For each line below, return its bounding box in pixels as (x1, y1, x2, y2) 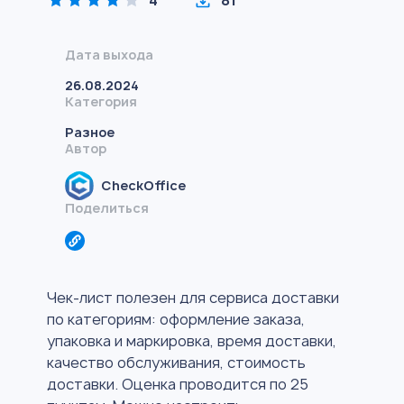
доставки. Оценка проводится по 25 (47, 374, 308, 394)
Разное (65, 124, 115, 141)
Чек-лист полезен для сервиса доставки (47, 288, 339, 308)
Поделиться (65, 199, 149, 216)
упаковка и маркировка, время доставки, (47, 331, 336, 351)
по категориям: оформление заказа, (47, 309, 305, 329)
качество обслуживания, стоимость (47, 353, 306, 372)
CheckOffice (101, 177, 186, 194)
